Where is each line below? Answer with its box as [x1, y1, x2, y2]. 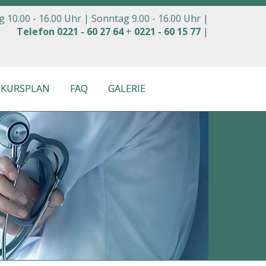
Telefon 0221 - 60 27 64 [16, 25, 123, 38]
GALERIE [108, 82, 145, 96]
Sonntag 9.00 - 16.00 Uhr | [91, 12, 208, 25]
